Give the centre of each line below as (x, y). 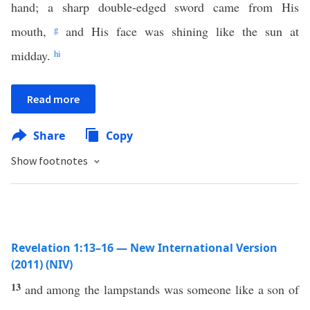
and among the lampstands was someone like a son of (162, 289)
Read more (53, 99)
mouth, (33, 31)
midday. (33, 55)
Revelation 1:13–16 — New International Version (144, 248)
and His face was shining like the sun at (179, 31)
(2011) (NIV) (42, 264)
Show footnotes (51, 161)
